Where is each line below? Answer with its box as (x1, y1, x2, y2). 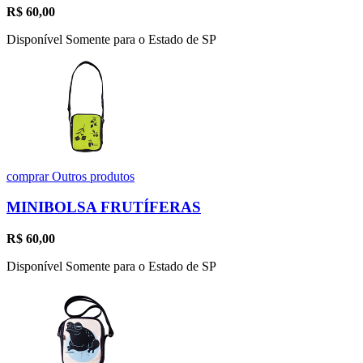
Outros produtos (52, 169, 135, 183)
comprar (6, 169, 52, 183)
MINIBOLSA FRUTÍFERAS (6, 199, 201, 216)
